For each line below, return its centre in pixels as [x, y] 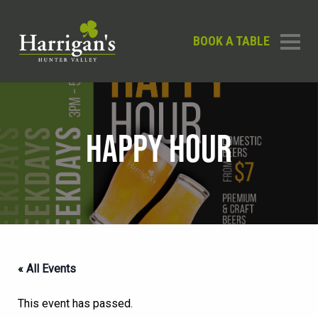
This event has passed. [75, 303]
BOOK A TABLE [231, 41]
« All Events [47, 269]
